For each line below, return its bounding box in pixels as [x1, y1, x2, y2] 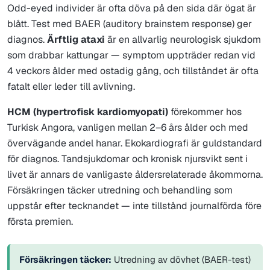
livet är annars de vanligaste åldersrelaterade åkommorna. [7, 168, 263, 181]
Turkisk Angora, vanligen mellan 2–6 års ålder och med [7, 121, 248, 134]
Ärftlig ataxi [47, 33, 105, 46]
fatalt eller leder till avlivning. [7, 80, 135, 93]
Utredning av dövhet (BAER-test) [111, 253, 251, 265]
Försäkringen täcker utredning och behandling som [7, 183, 233, 196]
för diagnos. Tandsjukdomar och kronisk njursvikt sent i [7, 152, 248, 165]
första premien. [7, 215, 73, 228]
